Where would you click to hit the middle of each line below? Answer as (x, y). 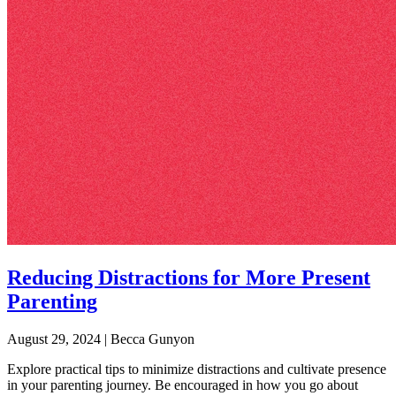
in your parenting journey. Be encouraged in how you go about (183, 385)
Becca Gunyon (152, 339)
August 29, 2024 (54, 339)
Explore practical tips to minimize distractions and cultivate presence (197, 369)
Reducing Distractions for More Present (189, 277)
